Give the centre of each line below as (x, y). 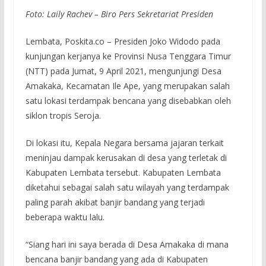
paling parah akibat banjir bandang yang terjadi (115, 202)
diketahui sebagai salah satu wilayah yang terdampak (127, 187)
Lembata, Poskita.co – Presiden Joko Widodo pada (123, 41)
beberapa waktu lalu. (65, 217)
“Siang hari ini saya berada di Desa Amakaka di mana (127, 244)
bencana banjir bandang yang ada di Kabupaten (116, 259)
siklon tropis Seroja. (63, 115)
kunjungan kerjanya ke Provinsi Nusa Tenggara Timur (128, 56)
